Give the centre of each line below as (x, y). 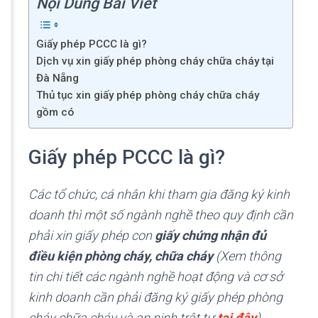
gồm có (55, 112)
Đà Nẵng (57, 78)
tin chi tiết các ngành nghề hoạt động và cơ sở (155, 276)
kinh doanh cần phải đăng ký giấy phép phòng (155, 297)
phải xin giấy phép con (92, 235)
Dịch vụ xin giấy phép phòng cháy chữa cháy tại (155, 61)
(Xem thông (248, 256)
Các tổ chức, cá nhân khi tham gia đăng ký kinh (159, 194)
